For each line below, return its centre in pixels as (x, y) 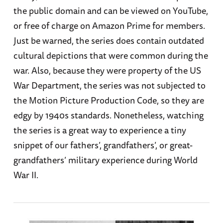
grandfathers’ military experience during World (105, 160)
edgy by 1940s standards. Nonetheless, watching (108, 115)
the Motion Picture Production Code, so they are (109, 100)
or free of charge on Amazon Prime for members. (109, 26)
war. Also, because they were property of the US (107, 70)
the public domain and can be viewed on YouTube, (111, 11)
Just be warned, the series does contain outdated (109, 41)
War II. (26, 175)
